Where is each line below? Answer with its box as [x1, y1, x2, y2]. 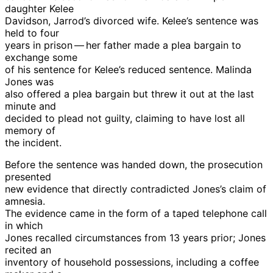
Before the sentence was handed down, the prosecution [5, 158, 263, 171]
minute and [5, 99, 56, 112]
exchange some [5, 51, 77, 63]
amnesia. [5, 194, 45, 207]
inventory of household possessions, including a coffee [5, 255, 259, 268]
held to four [5, 26, 59, 39]
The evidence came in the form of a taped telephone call [5, 207, 267, 219]
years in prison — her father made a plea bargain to [5, 38, 241, 51]
